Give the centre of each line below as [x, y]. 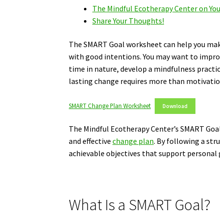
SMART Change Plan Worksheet [110, 106]
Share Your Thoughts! [128, 20]
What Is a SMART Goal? [140, 205]
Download [175, 106]
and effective [91, 141]
